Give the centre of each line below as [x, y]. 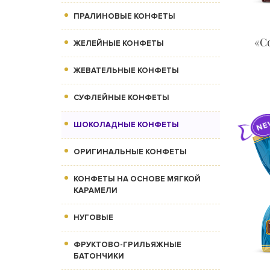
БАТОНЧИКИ [99, 256]
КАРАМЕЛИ [96, 191]
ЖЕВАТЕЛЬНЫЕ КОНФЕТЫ [126, 71]
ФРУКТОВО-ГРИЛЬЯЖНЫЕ [127, 245]
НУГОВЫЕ [93, 218]
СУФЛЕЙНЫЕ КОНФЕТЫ [121, 98]
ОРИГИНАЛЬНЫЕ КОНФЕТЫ [130, 152]
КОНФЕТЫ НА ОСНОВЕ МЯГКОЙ [137, 179]
